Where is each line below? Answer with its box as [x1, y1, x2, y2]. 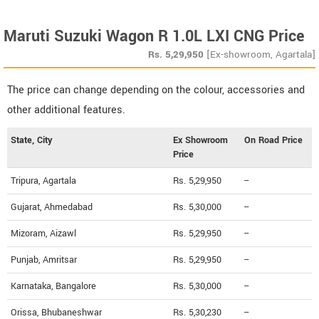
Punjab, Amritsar [11, 253, 77, 267]
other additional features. [7, 103, 125, 118]
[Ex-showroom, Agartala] [206, 48, 315, 62]
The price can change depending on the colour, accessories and [7, 83, 305, 98]
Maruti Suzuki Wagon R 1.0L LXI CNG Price [4, 25, 304, 48]
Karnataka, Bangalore [11, 280, 96, 293]
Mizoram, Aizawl [11, 227, 76, 241]
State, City [11, 134, 52, 147]
